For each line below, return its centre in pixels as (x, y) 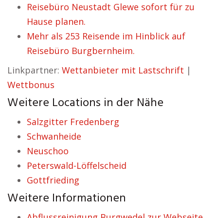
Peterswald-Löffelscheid (77, 165)
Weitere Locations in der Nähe (85, 103)
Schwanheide (54, 136)
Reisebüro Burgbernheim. (81, 51)
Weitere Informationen (67, 199)
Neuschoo (48, 151)
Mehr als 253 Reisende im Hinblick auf (106, 36)
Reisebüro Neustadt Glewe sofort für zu (111, 7)
